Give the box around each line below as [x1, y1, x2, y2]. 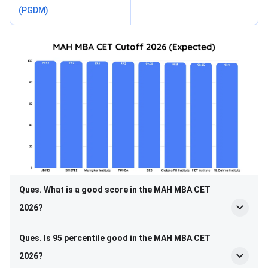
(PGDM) [19, 5, 48, 15]
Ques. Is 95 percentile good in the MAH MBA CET [19, 233, 211, 243]
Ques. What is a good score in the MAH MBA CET [19, 184, 211, 194]
